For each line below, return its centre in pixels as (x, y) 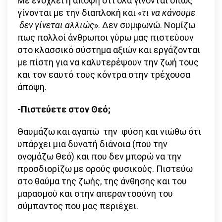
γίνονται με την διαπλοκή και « (80, 13)
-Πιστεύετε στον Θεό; (65, 110)
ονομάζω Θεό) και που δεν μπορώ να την (99, 157)
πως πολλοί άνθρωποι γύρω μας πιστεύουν (106, 38)
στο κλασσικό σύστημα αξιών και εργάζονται (109, 50)
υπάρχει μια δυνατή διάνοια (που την (92, 144)
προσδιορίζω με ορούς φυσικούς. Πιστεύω (105, 169)
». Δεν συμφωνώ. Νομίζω (145, 25)
